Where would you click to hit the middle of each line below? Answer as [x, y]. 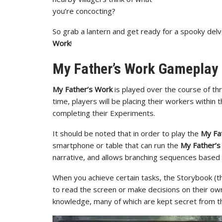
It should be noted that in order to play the [127, 133]
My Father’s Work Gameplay [135, 69]
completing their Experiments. [104, 113]
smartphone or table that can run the [116, 145]
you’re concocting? [84, 11]
